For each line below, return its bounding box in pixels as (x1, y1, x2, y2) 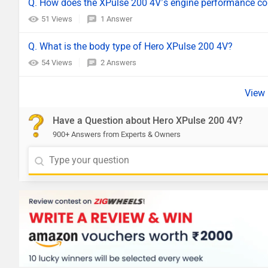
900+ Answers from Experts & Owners (53, 130, 181, 139)
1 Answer (100, 14, 132, 23)
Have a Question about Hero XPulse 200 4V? (53, 115, 243, 126)
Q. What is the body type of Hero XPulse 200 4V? (28, 41, 233, 52)
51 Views (41, 14, 74, 23)
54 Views (41, 58, 74, 67)
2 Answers (100, 58, 136, 67)
